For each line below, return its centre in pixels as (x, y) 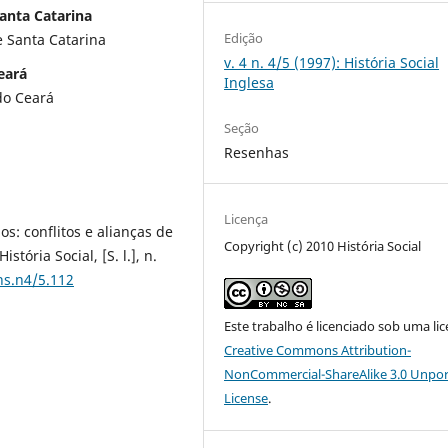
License (246, 397)
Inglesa (249, 82)
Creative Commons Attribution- (318, 349)
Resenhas (257, 152)
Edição (244, 37)
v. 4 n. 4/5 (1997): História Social (332, 62)
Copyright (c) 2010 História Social (323, 245)
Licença (246, 218)
